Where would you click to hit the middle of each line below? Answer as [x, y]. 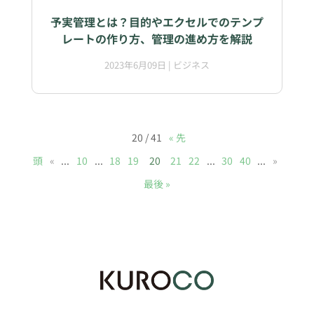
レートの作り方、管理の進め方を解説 [157, 38]
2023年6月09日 [135, 64]
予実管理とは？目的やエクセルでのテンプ [157, 21]
